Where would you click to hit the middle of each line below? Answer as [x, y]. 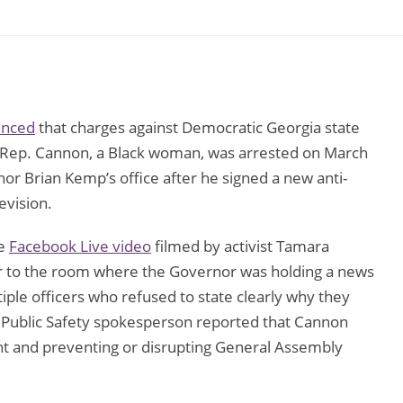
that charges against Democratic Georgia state [197, 128]
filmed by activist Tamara [240, 246]
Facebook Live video [80, 246]
